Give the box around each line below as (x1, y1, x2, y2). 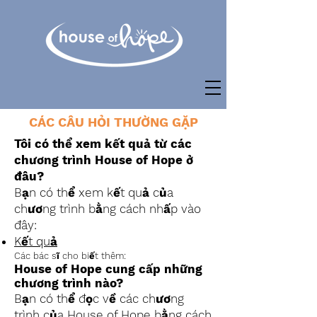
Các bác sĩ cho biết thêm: (14, 250, 126, 261)
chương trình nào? (14, 276, 123, 290)
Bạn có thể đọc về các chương (14, 292, 184, 306)
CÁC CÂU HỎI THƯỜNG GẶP (28, 115, 198, 129)
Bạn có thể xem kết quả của (14, 185, 173, 200)
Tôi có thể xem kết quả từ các (14, 137, 192, 151)
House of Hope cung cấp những (14, 262, 202, 276)
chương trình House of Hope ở (14, 153, 193, 167)
